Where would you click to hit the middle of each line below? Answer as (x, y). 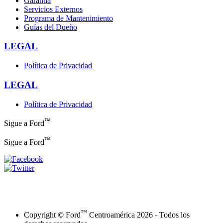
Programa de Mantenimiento (68, 18)
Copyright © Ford (52, 215)
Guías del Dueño (51, 27)
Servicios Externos (53, 9)
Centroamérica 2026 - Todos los (138, 215)
